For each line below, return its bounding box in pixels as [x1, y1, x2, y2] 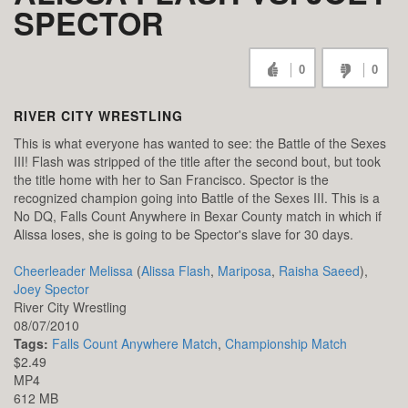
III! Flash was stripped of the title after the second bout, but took [14, 152, 381, 171]
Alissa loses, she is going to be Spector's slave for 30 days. [14, 225, 353, 244]
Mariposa [218, 261, 271, 280]
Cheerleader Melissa [14, 261, 133, 280]
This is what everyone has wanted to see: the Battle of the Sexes [14, 134, 386, 153]
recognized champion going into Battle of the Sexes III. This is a [14, 189, 380, 208]
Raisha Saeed [279, 261, 360, 280]
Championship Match [225, 334, 347, 353]
